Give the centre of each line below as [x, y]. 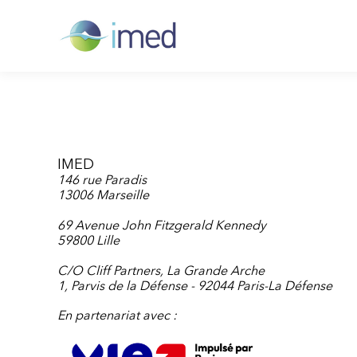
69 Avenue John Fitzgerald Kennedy [162, 226]
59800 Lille [88, 241]
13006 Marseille [103, 196]
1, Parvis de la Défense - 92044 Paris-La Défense [195, 287]
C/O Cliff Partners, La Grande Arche [161, 272]
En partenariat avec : [117, 316]
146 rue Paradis [102, 181]
